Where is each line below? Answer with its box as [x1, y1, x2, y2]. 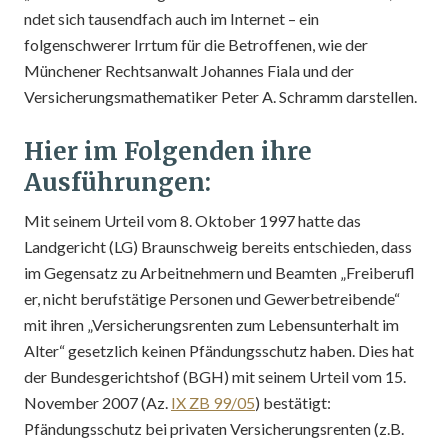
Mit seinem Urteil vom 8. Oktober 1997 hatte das [24, 211, 361, 230]
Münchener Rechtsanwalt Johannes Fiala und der [24, 61, 354, 80]
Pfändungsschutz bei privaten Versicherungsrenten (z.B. [24, 419, 404, 438]
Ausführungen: [24, 167, 211, 198]
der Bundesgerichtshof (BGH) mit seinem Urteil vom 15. [24, 367, 406, 386]
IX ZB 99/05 [171, 393, 255, 412]
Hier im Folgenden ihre [24, 136, 312, 167]
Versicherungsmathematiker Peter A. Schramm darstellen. [24, 87, 417, 106]
